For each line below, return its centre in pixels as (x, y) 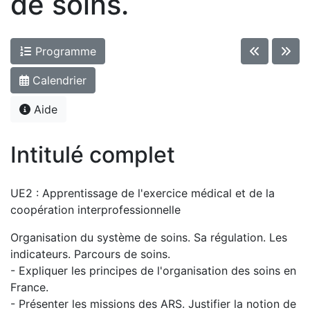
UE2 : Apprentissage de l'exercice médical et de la (143, 193)
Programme (64, 51)
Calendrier (58, 80)
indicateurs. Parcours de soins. (90, 254)
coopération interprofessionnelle (95, 210)
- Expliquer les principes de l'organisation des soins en (153, 271)
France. (29, 287)
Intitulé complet (93, 155)
